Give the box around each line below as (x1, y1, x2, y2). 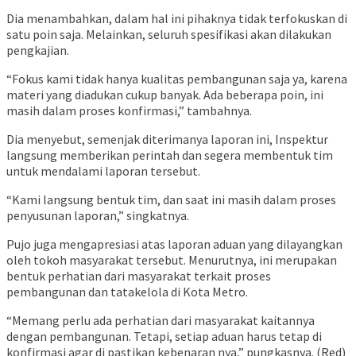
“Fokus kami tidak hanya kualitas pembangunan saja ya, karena (6, 71, 347, 87)
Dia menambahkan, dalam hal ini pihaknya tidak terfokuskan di (6, 10, 347, 27)
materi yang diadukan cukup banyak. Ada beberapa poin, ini (6, 87, 323, 103)
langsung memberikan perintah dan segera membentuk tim (6, 147, 333, 164)
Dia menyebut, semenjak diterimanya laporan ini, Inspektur (6, 131, 328, 148)
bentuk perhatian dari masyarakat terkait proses (6, 268, 271, 284)
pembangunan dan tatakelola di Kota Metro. (6, 284, 248, 300)
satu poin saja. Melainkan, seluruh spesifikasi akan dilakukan (6, 26, 331, 43)
